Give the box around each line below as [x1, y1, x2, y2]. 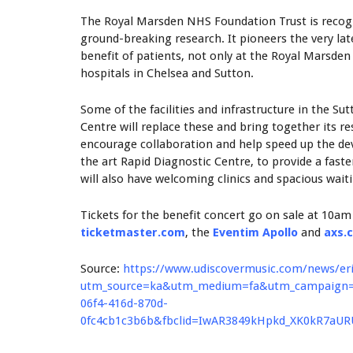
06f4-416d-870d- [80, 296, 168, 311]
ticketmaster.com [80, 225, 185, 240]
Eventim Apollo [213, 225, 298, 240]
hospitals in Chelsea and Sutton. [80, 66, 254, 81]
